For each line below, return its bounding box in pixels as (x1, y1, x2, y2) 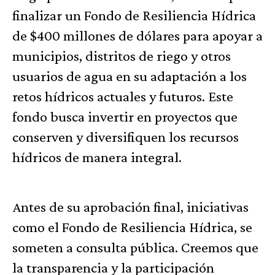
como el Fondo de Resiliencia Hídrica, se (12, 219, 252, 236)
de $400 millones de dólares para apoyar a (12, 27, 263, 44)
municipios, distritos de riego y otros (12, 47, 231, 64)
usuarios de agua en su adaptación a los (12, 68, 247, 85)
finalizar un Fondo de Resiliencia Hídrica (12, 7, 256, 24)
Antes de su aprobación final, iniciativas (12, 198, 249, 215)
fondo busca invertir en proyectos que (12, 108, 238, 125)
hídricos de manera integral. (12, 149, 182, 166)
